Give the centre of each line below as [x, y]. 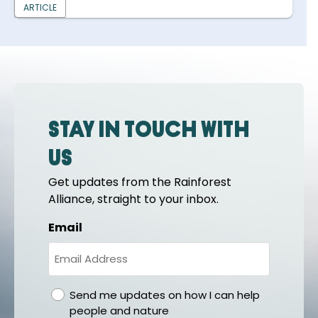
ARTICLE [40, 8]
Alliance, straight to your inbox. [133, 199]
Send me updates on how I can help [164, 295]
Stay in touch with [149, 132]
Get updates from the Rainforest [140, 182]
